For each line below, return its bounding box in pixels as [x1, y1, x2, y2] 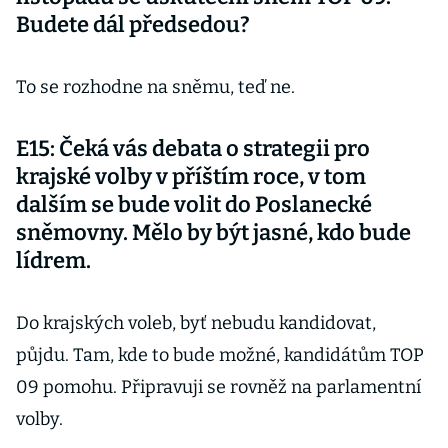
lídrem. [16, 247, 91, 274]
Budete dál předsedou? [16, 11, 250, 38]
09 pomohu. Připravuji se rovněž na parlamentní [16, 376, 421, 398]
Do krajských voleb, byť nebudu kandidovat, [16, 312, 376, 334]
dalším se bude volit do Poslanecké [16, 191, 372, 218]
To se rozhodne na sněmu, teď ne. [16, 76, 295, 98]
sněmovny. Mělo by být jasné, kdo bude [16, 219, 411, 246]
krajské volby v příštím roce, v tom [16, 163, 366, 190]
